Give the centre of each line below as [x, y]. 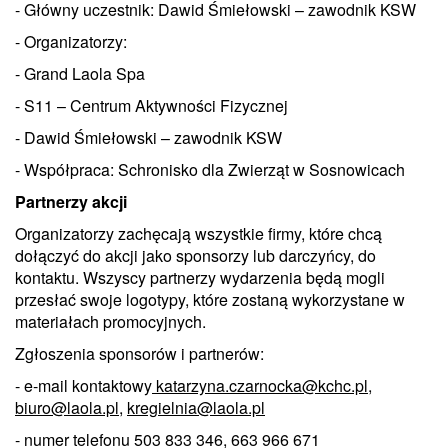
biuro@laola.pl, [69, 407]
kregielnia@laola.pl [196, 407]
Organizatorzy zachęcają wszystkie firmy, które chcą [198, 233]
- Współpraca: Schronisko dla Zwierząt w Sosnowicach [212, 169]
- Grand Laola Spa [80, 73]
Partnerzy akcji [73, 201]
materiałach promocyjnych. [112, 321]
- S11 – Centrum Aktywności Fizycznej [153, 105]
